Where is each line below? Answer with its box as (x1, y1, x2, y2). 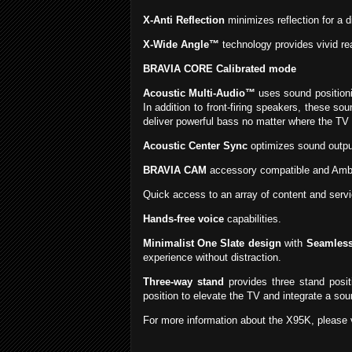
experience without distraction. (142, 251, 281, 264)
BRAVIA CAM (142, 164, 207, 177)
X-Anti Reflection (142, 14, 225, 27)
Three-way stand (142, 276, 224, 288)
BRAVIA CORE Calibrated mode (142, 63, 296, 75)
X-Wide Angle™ (142, 38, 219, 51)
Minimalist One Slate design (142, 237, 281, 250)
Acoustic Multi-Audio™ (142, 87, 255, 100)
